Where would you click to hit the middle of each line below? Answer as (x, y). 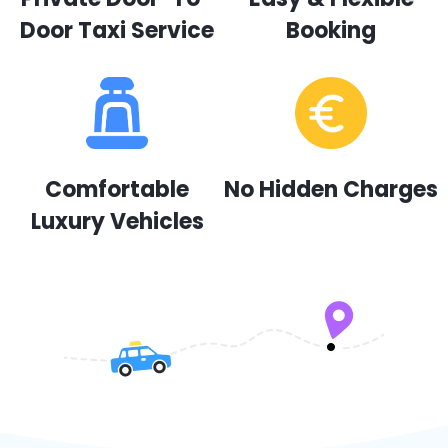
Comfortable (117, 189)
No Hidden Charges (331, 189)
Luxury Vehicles (117, 221)
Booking (331, 30)
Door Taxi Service (117, 30)
